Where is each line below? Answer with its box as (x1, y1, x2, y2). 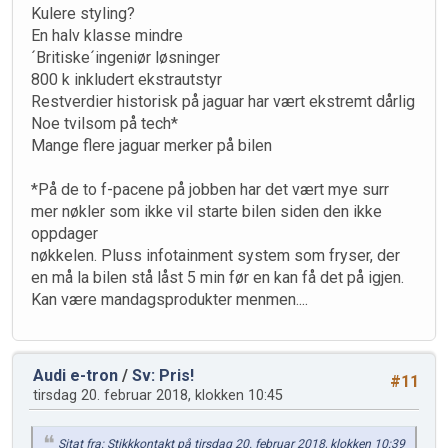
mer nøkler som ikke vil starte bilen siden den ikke (31, 201, 382, 221)
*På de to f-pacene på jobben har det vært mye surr (31, 179, 389, 199)
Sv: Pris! (132, 365, 194, 385)
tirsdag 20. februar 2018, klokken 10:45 (33, 386, 283, 404)
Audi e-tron (33, 365, 118, 385)
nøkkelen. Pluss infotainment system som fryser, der (31, 245, 400, 265)
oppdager (31, 223, 98, 243)
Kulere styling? (31, 3, 135, 23)
